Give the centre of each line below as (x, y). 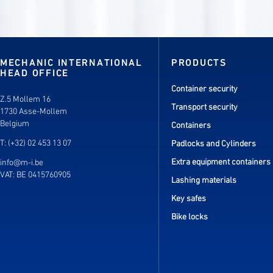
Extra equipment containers (221, 162)
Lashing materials (204, 180)
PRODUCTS (199, 63)
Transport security (204, 107)
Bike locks (190, 217)
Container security (204, 89)
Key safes (189, 199)
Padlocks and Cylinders (214, 144)
